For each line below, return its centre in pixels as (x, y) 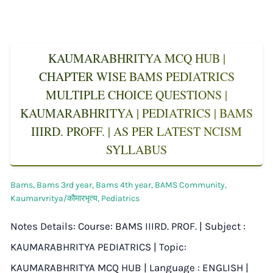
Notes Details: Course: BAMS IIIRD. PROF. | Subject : (128, 226)
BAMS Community (190, 185)
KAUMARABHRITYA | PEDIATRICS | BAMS (136, 113)
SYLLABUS (136, 149)
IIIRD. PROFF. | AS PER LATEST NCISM (136, 131)
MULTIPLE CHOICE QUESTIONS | (136, 94)
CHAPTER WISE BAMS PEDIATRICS (136, 76)
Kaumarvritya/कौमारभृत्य (54, 198)
